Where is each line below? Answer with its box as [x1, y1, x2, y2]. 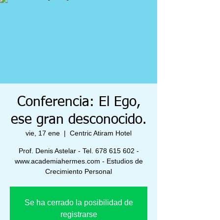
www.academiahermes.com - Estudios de [14, 157, 143, 165]
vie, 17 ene [26, 129, 60, 137]
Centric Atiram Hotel [70, 129, 132, 137]
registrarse [60, 210, 97, 219]
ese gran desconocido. [11, 113, 146, 127]
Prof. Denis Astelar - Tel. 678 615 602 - [18, 147, 139, 155]
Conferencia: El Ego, [17, 95, 140, 109]
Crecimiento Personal [45, 167, 112, 175]
